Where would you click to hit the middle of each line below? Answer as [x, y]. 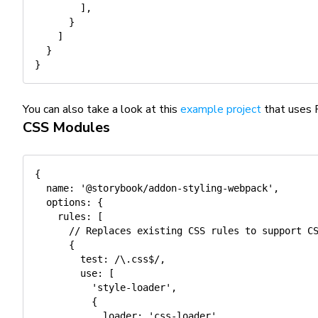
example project [221, 109]
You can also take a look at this [102, 109]
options [66, 202]
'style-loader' [131, 287]
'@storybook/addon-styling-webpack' [177, 188]
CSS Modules [66, 127]
